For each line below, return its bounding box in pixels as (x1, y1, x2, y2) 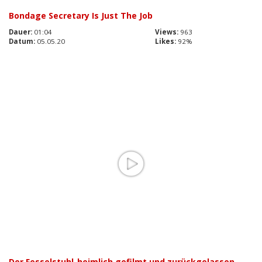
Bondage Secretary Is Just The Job (9, 9, 153, 21)
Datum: (9, 36, 35, 46)
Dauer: (9, 27, 32, 36)
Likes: (155, 36, 176, 46)
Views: (155, 27, 178, 36)
